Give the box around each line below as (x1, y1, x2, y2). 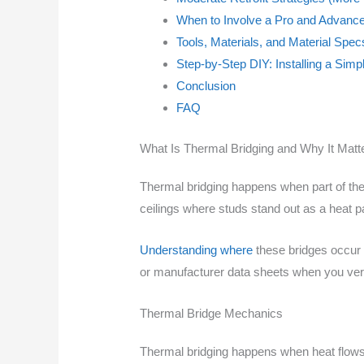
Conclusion (176, 79, 236, 93)
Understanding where (140, 242, 253, 257)
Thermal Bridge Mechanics (140, 305, 284, 320)
